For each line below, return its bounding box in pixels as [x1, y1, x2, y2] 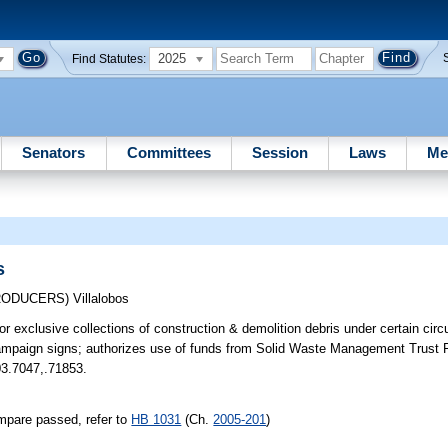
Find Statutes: [72, 52, 147, 65]
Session [251, 143, 308, 161]
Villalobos [73, 291, 130, 307]
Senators [22, 143, 86, 161]
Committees [126, 143, 211, 161]
